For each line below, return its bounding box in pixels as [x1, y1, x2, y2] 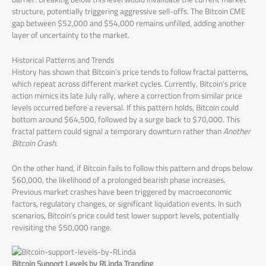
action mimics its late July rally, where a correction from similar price [12, 87, 242, 103]
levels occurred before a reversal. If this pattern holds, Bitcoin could [12, 99, 239, 115]
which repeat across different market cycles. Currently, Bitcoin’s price [12, 75, 246, 91]
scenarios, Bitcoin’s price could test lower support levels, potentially [12, 207, 239, 223]
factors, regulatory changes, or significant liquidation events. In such [12, 195, 241, 211]
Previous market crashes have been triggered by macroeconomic [12, 183, 232, 199]
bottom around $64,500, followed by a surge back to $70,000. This [12, 111, 240, 127]
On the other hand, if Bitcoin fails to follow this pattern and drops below [12, 160, 252, 176]
